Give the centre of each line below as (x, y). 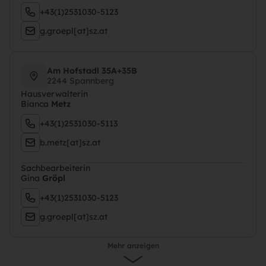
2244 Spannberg (80, 81)
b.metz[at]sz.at (70, 142)
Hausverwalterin (54, 94)
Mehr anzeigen (133, 246)
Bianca (36, 104)
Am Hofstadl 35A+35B (92, 71)
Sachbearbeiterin (56, 168)
